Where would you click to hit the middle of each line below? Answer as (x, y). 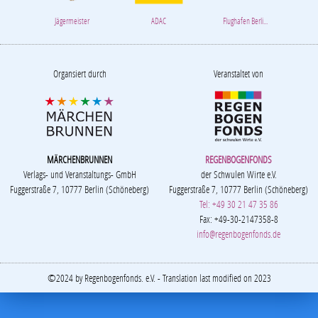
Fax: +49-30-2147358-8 (238, 219)
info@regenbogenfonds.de (238, 234)
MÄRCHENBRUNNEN (79, 160)
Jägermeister (72, 21)
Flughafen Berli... (246, 21)
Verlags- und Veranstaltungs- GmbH (79, 175)
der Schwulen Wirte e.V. (238, 175)
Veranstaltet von (238, 74)
